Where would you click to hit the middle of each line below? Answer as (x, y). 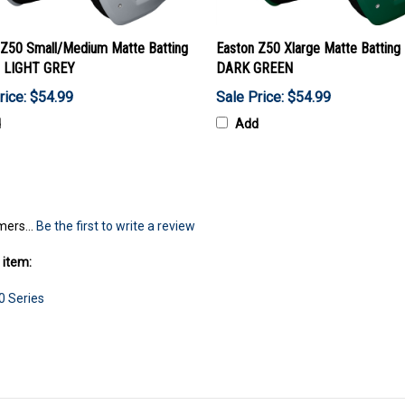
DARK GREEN (254, 69)
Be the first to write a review (116, 226)
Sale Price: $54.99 (273, 98)
